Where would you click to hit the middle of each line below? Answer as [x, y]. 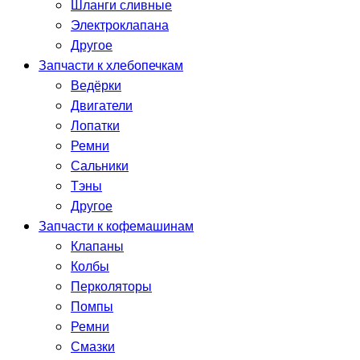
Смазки [93, 347]
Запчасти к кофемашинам [116, 227]
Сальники [100, 166]
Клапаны [97, 247]
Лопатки [95, 126]
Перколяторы [111, 287]
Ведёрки [96, 86]
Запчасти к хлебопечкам [111, 66]
